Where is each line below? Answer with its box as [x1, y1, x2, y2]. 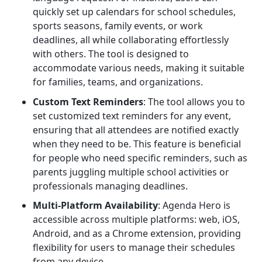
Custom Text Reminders [33, 95, 143, 108]
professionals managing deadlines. [33, 179, 188, 192]
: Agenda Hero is [158, 199, 230, 212]
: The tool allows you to [143, 95, 245, 108]
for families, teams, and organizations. [33, 75, 203, 89]
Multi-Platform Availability [33, 199, 158, 212]
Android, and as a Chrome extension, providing [33, 227, 241, 240]
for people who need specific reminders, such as [33, 151, 247, 164]
